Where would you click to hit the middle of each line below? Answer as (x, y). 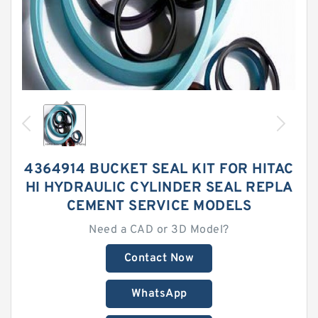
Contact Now (159, 258)
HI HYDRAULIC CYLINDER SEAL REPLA (159, 188)
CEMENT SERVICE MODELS (159, 207)
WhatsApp (159, 294)
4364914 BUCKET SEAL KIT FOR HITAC (159, 170)
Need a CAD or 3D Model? (159, 230)
